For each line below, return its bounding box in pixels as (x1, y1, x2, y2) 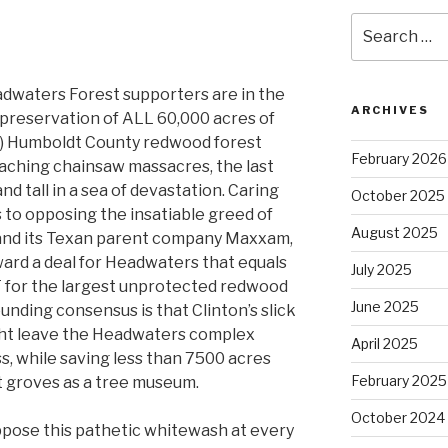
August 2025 (350, 223, 438, 241)
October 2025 (350, 186, 445, 204)
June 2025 (350, 297, 419, 315)
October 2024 (350, 408, 445, 426)
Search (349, 13, 402, 31)
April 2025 (350, 334, 418, 352)
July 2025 (350, 260, 412, 278)
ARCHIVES (350, 102, 429, 117)
